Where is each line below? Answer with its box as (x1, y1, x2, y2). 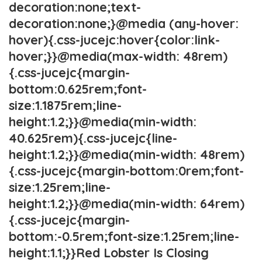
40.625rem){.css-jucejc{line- (9, 130, 177, 146)
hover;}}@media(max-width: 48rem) (9, 48, 227, 64)
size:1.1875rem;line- (9, 97, 122, 113)
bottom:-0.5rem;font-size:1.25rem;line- (9, 228, 239, 244)
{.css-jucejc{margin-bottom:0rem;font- (9, 163, 244, 178)
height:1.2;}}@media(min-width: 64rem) (9, 195, 244, 211)
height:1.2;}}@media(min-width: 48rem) (9, 146, 244, 162)
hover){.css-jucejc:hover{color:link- (9, 32, 220, 47)
